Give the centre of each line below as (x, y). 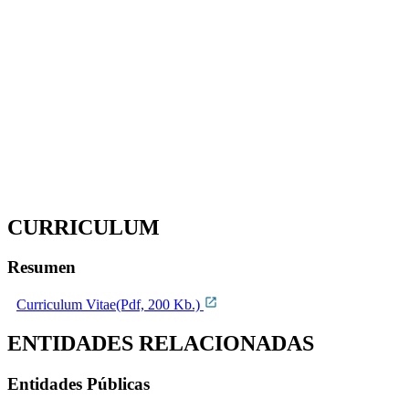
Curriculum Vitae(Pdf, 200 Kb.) (110, 305)
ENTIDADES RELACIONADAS (161, 344)
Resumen (42, 267)
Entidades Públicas (79, 383)
